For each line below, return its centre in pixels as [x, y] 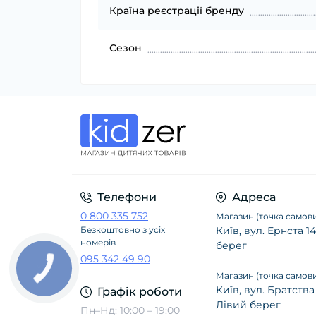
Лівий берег [248, 305]
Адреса [254, 197]
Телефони [127, 197]
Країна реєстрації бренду [177, 11]
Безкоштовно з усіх [123, 230]
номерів [98, 243]
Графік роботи [140, 292]
